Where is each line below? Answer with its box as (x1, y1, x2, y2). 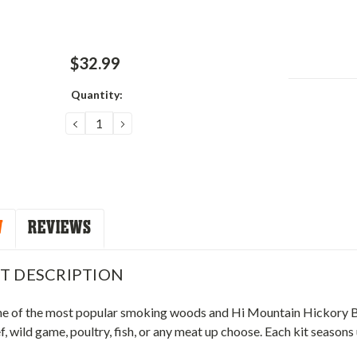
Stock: (288, 109, 323, 124)
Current (288, 92, 331, 107)
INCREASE (117, 113, 187, 131)
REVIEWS (28, 216, 92, 240)
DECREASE (70, 113, 144, 131)
